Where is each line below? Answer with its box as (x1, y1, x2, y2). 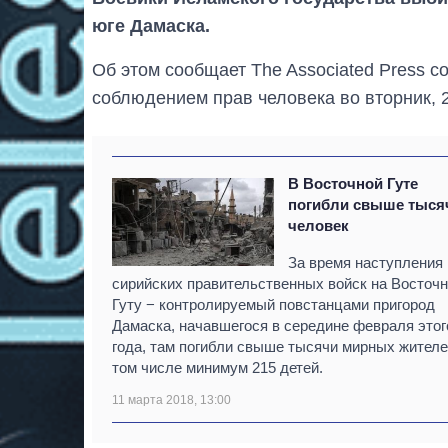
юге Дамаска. (92, 16, 210, 37)
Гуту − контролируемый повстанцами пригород (112, 296, 435, 314)
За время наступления (288, 254, 444, 272)
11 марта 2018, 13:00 (112, 393, 231, 408)
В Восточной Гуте (288, 175, 419, 193)
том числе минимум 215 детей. (112, 359, 323, 377)
